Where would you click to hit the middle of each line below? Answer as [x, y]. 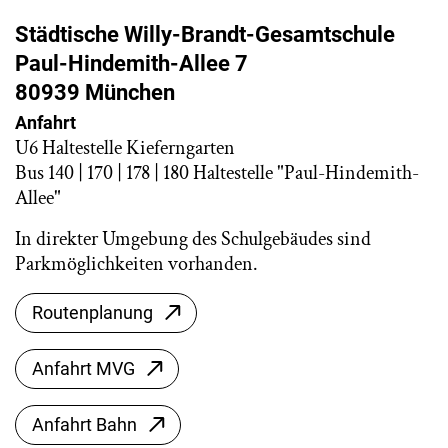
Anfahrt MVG [83, 368]
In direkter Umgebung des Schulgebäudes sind [193, 239]
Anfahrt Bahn [84, 424]
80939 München [95, 92]
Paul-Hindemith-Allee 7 [131, 63]
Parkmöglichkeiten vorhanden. [136, 264]
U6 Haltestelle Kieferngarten [125, 148]
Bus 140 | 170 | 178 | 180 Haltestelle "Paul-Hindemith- [217, 173]
